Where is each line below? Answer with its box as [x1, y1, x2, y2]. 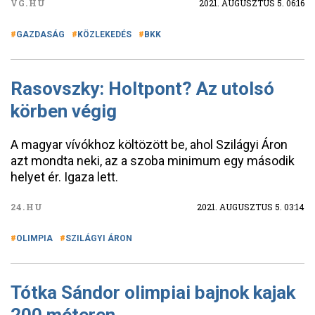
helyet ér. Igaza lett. [11, 169, 118, 184]
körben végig [11, 101, 117, 122]
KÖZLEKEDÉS [77, 30, 131, 39]
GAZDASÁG [16, 30, 65, 39]
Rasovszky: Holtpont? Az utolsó [11, 78, 274, 99]
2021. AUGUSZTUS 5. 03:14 [197, 201, 304, 212]
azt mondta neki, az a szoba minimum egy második [11, 153, 295, 168]
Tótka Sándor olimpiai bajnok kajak [11, 282, 295, 303]
